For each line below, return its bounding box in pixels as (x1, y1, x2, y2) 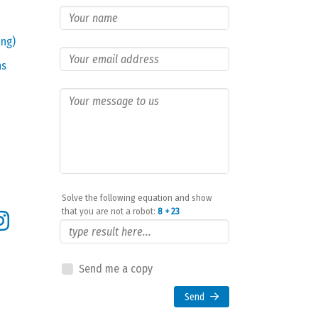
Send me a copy (79, 262, 153, 275)
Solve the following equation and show (62, 192, 212, 203)
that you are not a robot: (62, 206, 158, 216)
